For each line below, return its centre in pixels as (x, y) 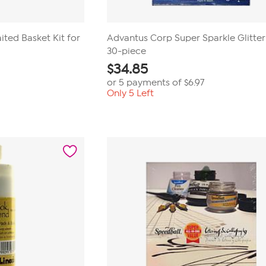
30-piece (127, 51)
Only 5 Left (131, 93)
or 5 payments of (146, 83)
